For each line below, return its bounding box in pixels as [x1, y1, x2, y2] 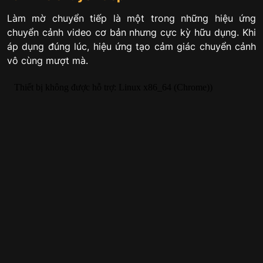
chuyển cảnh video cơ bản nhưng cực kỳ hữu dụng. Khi [7, 26, 256, 39]
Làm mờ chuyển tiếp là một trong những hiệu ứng [7, 12, 256, 25]
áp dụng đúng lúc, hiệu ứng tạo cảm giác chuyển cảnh [7, 41, 256, 53]
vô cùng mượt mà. [7, 55, 88, 67]
